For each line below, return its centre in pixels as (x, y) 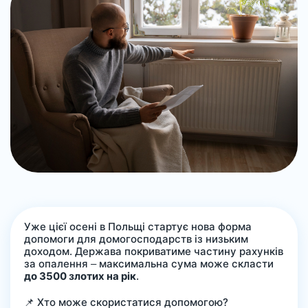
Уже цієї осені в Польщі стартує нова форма (138, 227)
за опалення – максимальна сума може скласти (149, 264)
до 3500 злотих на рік (80, 276)
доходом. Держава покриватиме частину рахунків (154, 252)
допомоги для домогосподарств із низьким (136, 239)
